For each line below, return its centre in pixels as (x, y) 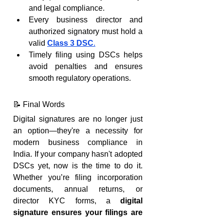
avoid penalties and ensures (86, 66)
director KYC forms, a (67, 201)
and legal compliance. (67, 8)
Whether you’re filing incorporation (78, 177)
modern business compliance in (78, 142)
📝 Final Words (39, 104)
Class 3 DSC (70, 43)
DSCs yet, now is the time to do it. (78, 166)
